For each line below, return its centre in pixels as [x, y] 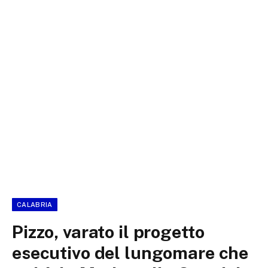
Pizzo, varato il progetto [108, 232]
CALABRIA [35, 205]
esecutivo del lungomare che [130, 253]
